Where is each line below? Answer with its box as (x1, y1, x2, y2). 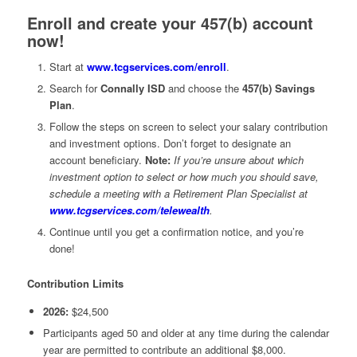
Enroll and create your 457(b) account (26, 11, 313, 35)
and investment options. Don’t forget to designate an (49, 135, 291, 151)
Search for (49, 80, 100, 96)
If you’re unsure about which (170, 152, 304, 168)
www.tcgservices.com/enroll (86, 59, 226, 75)
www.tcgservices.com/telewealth (49, 202, 210, 218)
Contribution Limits (26, 276, 124, 292)
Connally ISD (100, 80, 168, 96)
